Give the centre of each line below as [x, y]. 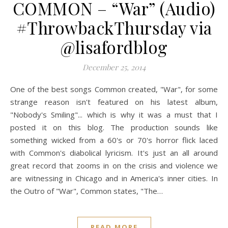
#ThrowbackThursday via [114, 28]
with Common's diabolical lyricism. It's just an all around [114, 153]
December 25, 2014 [114, 67]
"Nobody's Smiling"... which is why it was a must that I [114, 115]
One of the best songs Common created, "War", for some [13, 89]
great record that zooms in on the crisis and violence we [114, 166]
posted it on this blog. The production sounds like [114, 127]
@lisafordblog [114, 47]
